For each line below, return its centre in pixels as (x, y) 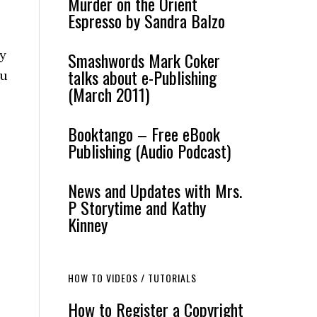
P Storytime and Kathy (137, 207)
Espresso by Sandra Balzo (146, 21)
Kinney (88, 224)
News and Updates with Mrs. (155, 190)
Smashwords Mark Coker (144, 60)
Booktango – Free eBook (144, 134)
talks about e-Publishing (142, 77)
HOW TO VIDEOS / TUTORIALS (132, 278)
